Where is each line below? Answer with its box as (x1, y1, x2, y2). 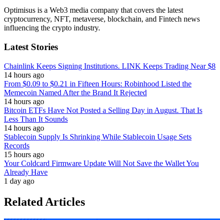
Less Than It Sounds (4, 114, 68, 123)
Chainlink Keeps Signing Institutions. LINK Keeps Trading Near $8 (4, 61, 216, 70)
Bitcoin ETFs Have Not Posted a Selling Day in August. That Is (4, 106, 202, 114)
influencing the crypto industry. (4, 24, 100, 32)
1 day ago (4, 176, 34, 185)
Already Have (4, 167, 48, 176)
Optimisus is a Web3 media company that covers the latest (4, 6, 183, 15)
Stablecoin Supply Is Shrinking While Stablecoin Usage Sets (4, 132, 192, 141)
